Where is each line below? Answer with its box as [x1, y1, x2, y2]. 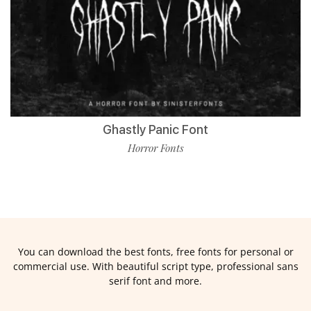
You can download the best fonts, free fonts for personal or [17, 245, 294, 259]
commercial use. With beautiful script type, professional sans [12, 260, 299, 274]
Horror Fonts [127, 141, 184, 155]
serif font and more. [109, 274, 202, 288]
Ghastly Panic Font [103, 122, 208, 137]
